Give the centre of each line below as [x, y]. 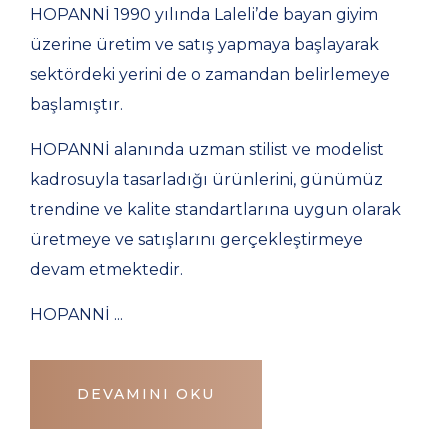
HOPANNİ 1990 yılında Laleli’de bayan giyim [204, 14]
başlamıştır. [76, 104]
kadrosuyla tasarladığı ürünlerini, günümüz [206, 179]
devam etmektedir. [106, 269]
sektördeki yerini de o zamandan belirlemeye [210, 74]
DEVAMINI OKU [146, 393]
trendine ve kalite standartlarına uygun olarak [215, 209]
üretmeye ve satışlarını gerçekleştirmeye [196, 239]
